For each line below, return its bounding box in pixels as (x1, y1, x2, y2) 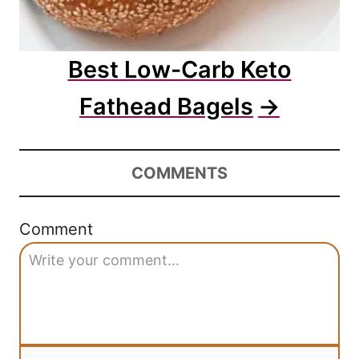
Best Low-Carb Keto (67, 55, 292, 84)
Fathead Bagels (79, 92, 254, 121)
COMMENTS (131, 163, 228, 184)
